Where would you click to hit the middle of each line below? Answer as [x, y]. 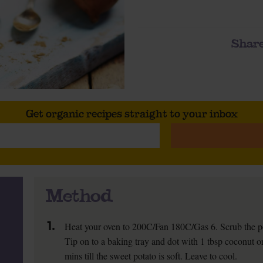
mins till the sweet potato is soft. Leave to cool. [151, 256]
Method [79, 195]
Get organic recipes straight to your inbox [131, 114]
